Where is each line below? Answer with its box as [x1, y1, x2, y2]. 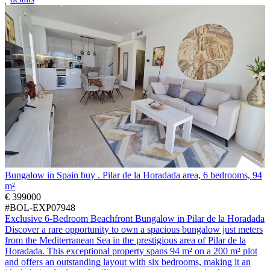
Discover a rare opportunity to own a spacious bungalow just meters [5, 224, 263, 234]
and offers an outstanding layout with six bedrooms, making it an [5, 256, 251, 267]
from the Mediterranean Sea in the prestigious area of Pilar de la [5, 234, 246, 245]
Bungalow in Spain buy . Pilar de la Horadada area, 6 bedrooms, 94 [5, 169, 262, 180]
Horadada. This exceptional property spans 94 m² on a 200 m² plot [5, 245, 257, 256]
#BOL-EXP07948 [5, 202, 75, 213]
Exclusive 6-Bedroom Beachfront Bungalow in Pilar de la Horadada [5, 213, 265, 224]
